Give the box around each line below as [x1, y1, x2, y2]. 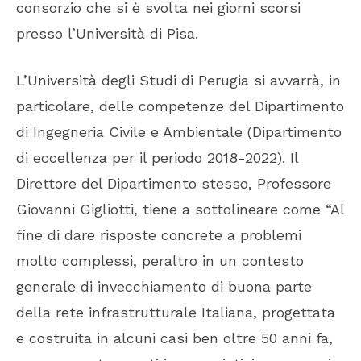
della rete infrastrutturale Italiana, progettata [16, 304, 335, 322]
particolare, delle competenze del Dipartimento [16, 98, 344, 115]
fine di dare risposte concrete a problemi [16, 226, 301, 244]
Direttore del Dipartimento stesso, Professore [16, 175, 331, 193]
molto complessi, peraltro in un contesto [16, 252, 304, 270]
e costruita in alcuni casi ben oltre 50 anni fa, [16, 330, 333, 347]
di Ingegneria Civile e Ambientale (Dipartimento [16, 123, 342, 141]
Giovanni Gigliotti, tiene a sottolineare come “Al [16, 201, 344, 218]
